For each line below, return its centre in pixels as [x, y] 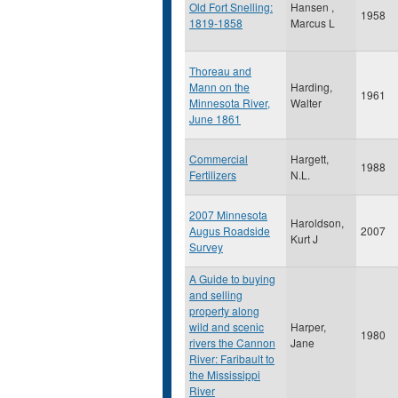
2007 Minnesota [228, 215]
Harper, [308, 326]
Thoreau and [220, 71]
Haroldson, [317, 223]
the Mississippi [225, 374]
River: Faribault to [232, 358]
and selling [216, 295]
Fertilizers [213, 175]
